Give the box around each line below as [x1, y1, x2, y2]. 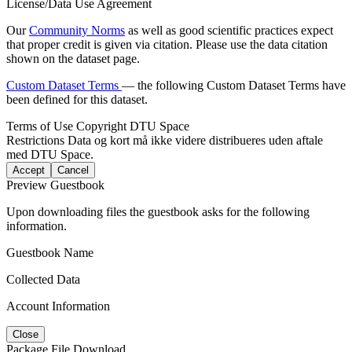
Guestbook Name [6, 245, 93, 259]
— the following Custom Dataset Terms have [122, 78, 346, 92]
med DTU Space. [6, 147, 93, 161]
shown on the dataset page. [6, 51, 140, 65]
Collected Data [6, 272, 80, 286]
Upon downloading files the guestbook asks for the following [6, 204, 310, 218]
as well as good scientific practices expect [125, 23, 333, 37]
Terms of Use [6, 119, 76, 133]
